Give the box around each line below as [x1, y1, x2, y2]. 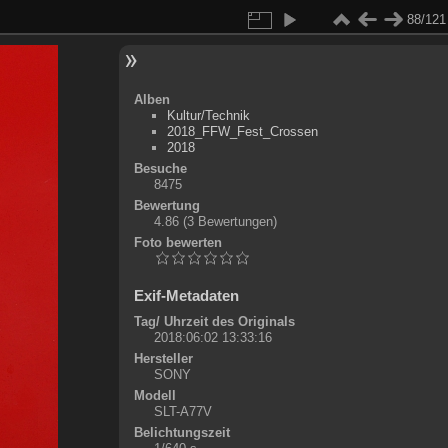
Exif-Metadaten [133, 287, 239, 304]
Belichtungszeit [133, 425, 230, 440]
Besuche [133, 161, 187, 176]
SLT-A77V [153, 404, 212, 419]
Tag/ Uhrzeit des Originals [133, 314, 295, 329]
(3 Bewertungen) [182, 214, 277, 229]
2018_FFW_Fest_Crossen [166, 124, 318, 139]
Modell [133, 388, 176, 403]
